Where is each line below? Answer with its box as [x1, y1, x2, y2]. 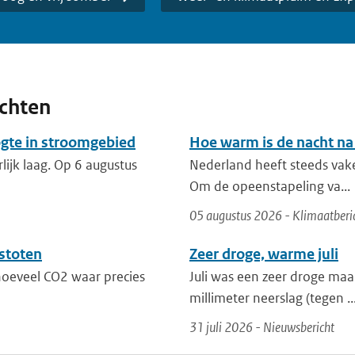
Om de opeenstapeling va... [189, 177, 350, 195]
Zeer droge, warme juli [189, 245, 338, 263]
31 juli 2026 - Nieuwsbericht [189, 319, 334, 336]
